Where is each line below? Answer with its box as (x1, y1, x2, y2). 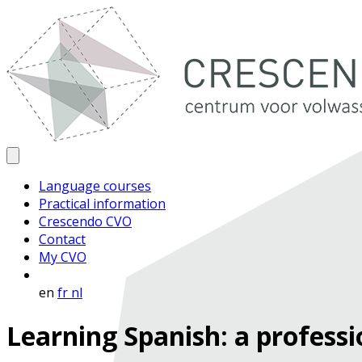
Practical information (39, 195, 166, 213)
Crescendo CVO (39, 213, 132, 230)
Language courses (39, 177, 151, 195)
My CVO (39, 248, 86, 266)
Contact (39, 230, 86, 248)
